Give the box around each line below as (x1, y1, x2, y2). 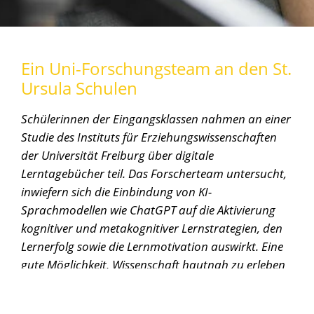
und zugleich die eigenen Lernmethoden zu (21, 273, 244, 291)
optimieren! (21, 292, 81, 309)
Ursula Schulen (21, 76, 137, 100)
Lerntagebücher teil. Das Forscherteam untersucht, (21, 164, 287, 182)
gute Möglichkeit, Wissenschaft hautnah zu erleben (21, 255, 285, 273)
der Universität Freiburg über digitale (21, 146, 214, 163)
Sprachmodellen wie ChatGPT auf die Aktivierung (21, 200, 275, 218)
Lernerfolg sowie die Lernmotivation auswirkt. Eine (21, 237, 283, 254)
